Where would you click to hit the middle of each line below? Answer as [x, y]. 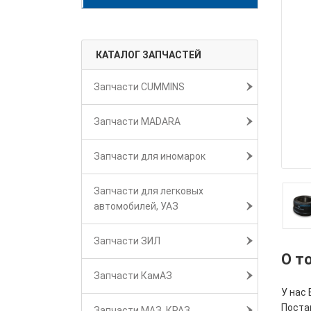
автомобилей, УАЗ [136, 206]
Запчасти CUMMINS [139, 87]
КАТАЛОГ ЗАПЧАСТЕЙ [149, 55]
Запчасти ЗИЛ [127, 241]
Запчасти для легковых [149, 191]
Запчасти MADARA [137, 121]
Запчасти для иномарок [150, 156]
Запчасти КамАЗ [133, 276]
